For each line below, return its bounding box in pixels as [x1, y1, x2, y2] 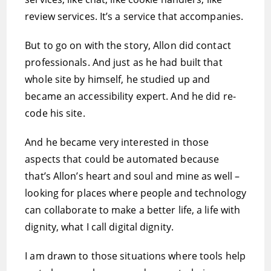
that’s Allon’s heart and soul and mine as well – [25, 169, 240, 183]
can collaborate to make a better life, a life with [25, 203, 241, 217]
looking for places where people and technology [25, 186, 246, 200]
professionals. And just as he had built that [25, 56, 223, 69]
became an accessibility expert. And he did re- [25, 90, 236, 103]
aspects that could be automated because [25, 152, 220, 166]
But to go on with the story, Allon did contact [25, 39, 231, 52]
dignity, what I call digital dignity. [25, 220, 174, 233]
